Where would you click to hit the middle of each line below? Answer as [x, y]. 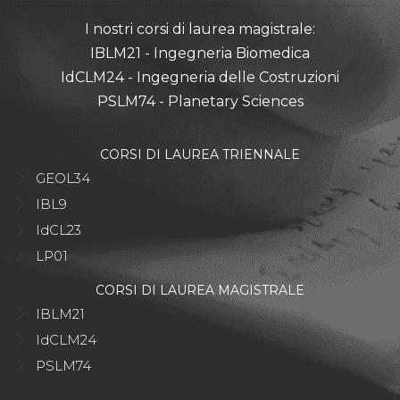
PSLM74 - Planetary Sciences [200, 102]
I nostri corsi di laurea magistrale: [200, 29]
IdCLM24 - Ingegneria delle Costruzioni [200, 78]
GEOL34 [63, 179]
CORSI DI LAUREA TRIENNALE [200, 155]
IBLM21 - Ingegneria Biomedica [200, 54]
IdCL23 [58, 230]
